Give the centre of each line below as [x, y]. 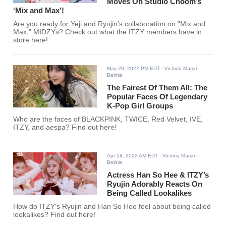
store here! [31, 40]
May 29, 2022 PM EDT [134, 69]
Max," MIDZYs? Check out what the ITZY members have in [108, 32]
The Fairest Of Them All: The [157, 88]
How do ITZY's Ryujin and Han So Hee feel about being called [112, 207]
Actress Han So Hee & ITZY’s [158, 175]
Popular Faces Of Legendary [157, 97]
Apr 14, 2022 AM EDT [133, 156]
